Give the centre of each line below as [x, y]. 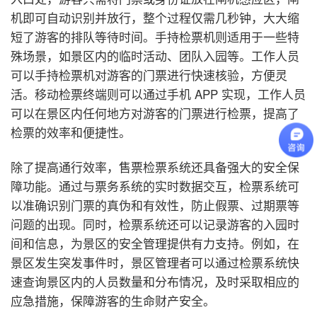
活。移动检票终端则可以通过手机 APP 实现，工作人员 [158, 93]
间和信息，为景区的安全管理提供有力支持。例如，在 [155, 243]
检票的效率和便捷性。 [71, 132]
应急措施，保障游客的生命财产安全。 [113, 300]
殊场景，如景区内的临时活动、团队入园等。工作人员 [155, 55]
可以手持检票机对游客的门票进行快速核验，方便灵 [149, 74]
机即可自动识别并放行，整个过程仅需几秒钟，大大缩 [155, 17]
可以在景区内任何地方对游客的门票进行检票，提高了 [155, 113]
